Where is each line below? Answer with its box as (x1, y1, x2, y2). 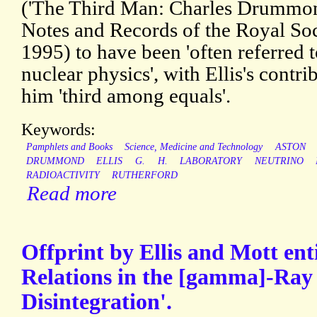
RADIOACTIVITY (25, 170, 100, 181)
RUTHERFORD (112, 170, 178, 181)
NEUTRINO (254, 156, 304, 167)
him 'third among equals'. (21, 84, 231, 108)
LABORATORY (180, 156, 243, 167)
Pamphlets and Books (25, 142, 113, 153)
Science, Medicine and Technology (125, 142, 263, 153)
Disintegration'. (21, 289, 172, 315)
